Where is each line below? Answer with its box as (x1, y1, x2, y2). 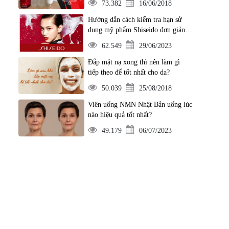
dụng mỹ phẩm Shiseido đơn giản (87, 26, 185, 34)
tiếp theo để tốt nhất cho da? (87, 68, 170, 76)
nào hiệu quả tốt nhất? (87, 111, 152, 119)
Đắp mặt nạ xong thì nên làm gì (87, 58, 180, 66)
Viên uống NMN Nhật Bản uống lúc (87, 101, 192, 108)
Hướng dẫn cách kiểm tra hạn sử (87, 16, 182, 24)
